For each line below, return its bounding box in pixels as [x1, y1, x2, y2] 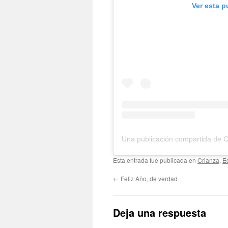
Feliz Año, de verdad [119, 174, 178, 183]
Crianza [197, 155, 219, 164]
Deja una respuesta [113, 205, 206, 220]
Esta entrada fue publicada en [113, 155, 197, 164]
